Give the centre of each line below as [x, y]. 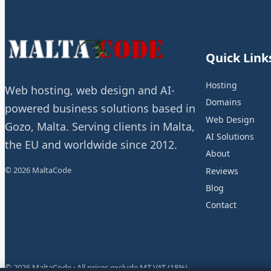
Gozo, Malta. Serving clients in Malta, [100, 126]
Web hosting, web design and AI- [90, 90]
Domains [224, 102]
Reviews [222, 171]
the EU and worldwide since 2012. [91, 144]
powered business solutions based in [100, 108]
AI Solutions [230, 136]
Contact [221, 205]
